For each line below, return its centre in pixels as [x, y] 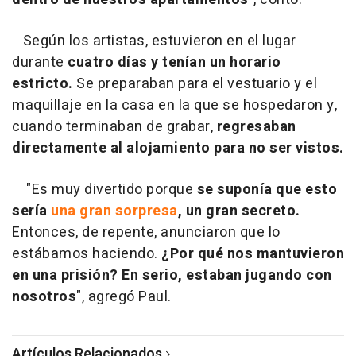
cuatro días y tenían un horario [174, 62]
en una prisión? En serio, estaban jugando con [172, 275]
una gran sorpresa [114, 211]
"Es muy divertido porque [104, 189]
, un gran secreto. [239, 211]
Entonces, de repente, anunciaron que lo [146, 232]
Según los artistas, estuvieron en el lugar [154, 41]
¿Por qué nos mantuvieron [253, 253]
